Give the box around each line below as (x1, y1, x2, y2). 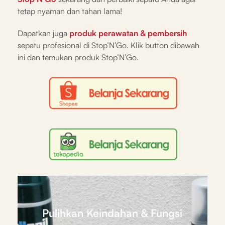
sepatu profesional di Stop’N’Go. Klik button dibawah (18, 40, 199, 51)
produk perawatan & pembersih (69, 28, 187, 39)
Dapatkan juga (18, 28, 69, 39)
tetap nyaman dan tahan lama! (18, 6, 122, 17)
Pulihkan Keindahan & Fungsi (42, 206, 183, 220)
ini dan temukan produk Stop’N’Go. (18, 52, 139, 63)
